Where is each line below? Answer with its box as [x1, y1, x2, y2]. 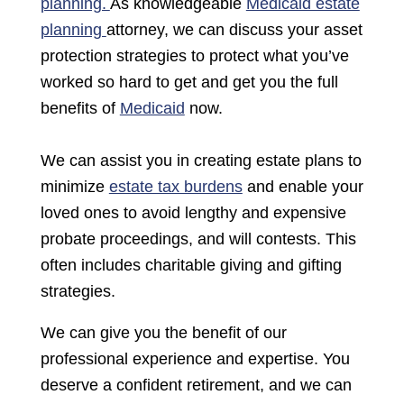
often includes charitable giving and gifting [40, 256, 342, 275]
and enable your [242, 178, 363, 197]
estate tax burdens [108, 178, 243, 197]
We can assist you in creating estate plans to [40, 151, 362, 170]
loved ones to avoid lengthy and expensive [40, 204, 346, 223]
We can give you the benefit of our [40, 324, 287, 343]
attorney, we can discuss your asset [106, 21, 363, 40]
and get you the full [196, 73, 338, 92]
